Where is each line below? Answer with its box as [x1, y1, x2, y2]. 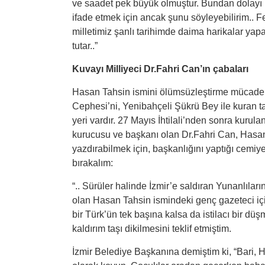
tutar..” [72, 41, 98, 51]
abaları [218, 64, 248, 74]
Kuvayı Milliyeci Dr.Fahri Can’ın [72, 64, 213, 74]
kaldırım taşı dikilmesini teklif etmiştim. [72, 224, 231, 234]
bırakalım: [72, 158, 113, 168]
